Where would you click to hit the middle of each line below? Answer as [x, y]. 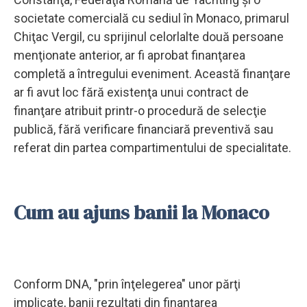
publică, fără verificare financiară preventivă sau [144, 129]
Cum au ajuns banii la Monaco [142, 212]
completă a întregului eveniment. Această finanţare [152, 73]
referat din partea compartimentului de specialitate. [152, 147]
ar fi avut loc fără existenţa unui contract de [131, 92]
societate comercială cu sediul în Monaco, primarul [151, 18]
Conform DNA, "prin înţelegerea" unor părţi [127, 284]
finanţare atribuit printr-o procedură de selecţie [140, 110]
